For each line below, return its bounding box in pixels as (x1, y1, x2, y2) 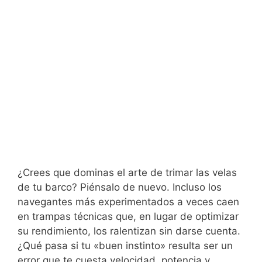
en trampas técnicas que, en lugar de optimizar (18, 210, 239, 222)
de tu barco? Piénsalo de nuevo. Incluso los (18, 181, 222, 193)
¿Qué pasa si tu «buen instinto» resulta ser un (18, 239, 233, 251)
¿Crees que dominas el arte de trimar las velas (18, 166, 237, 178)
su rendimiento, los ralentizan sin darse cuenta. (18, 225, 240, 237)
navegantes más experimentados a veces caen (18, 195, 239, 208)
